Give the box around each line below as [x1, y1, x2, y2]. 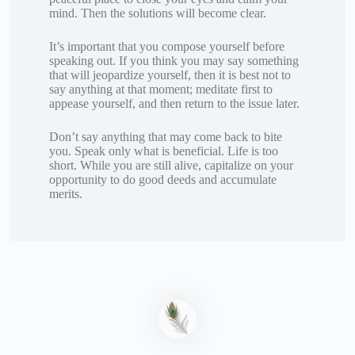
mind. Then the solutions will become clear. [49, 6, 266, 20]
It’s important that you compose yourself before [49, 39, 284, 53]
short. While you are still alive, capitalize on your [49, 158, 293, 172]
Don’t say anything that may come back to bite [49, 129, 282, 143]
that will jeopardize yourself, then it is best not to [49, 67, 291, 82]
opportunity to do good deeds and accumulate [49, 172, 277, 186]
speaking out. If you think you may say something [49, 53, 299, 67]
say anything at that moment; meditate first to [49, 82, 273, 96]
